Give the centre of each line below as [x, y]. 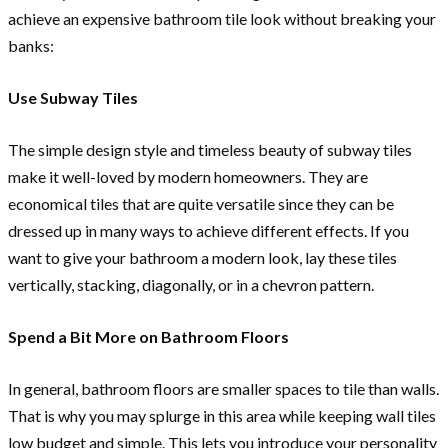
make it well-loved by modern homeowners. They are [188, 177]
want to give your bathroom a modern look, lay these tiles [202, 258]
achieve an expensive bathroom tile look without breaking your [222, 19]
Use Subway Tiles [73, 98]
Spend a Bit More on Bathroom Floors [148, 337]
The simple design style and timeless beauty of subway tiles [210, 150]
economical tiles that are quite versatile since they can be [201, 204]
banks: [31, 46]
